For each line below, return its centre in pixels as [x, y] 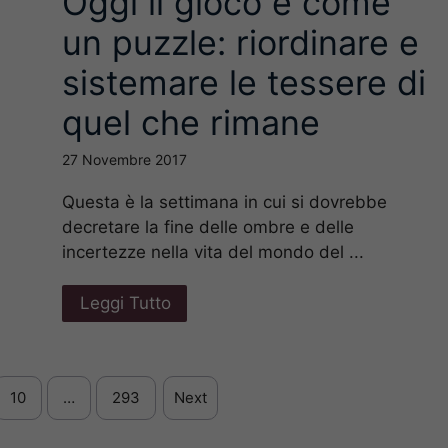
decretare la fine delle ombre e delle [208, 226]
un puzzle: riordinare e [240, 42]
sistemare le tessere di [244, 82]
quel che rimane [191, 122]
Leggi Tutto [125, 302]
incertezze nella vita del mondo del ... [213, 251]
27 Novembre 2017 [124, 159]
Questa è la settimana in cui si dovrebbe [224, 201]
